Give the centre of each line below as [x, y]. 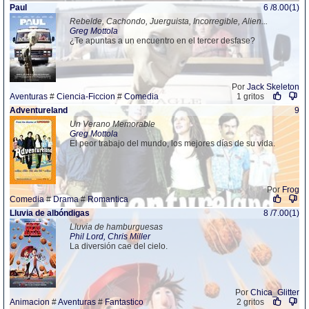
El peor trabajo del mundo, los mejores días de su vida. [172, 143]
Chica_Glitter [275, 292]
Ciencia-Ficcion [86, 97]
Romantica [108, 199]
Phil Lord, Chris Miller [110, 237]
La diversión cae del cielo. [119, 246]
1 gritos [250, 97]
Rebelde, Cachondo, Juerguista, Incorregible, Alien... [169, 21]
